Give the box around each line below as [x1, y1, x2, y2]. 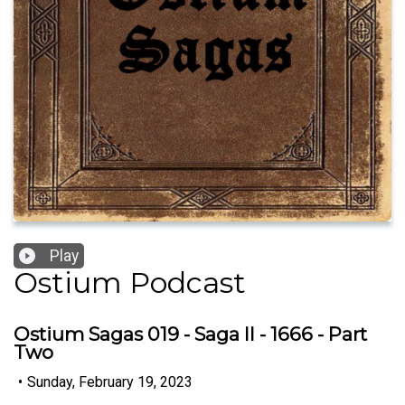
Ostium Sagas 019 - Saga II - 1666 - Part [14, 323, 367, 346]
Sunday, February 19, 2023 [27, 372, 193, 391]
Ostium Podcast [14, 265, 246, 301]
